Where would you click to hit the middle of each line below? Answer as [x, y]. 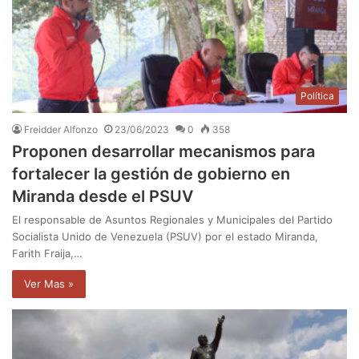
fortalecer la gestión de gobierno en [151, 174]
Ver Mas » [49, 284]
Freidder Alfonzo [61, 130]
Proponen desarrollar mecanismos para [163, 152]
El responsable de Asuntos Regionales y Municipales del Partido [172, 220]
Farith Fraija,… [47, 254]
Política [317, 96]
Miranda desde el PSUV [103, 197]
